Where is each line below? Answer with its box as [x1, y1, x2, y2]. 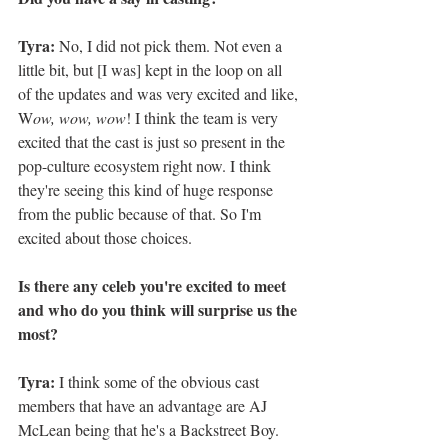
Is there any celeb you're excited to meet [18, 274, 290, 298]
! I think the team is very [126, 107, 282, 129]
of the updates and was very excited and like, [18, 83, 302, 105]
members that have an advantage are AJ [18, 395, 271, 417]
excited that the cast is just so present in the [18, 131, 289, 153]
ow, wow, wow [33, 107, 126, 129]
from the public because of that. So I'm [18, 203, 265, 225]
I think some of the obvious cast [59, 371, 263, 393]
